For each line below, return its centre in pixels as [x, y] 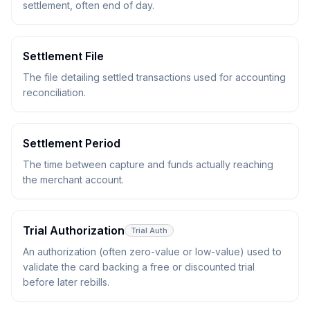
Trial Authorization [74, 230]
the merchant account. [73, 180]
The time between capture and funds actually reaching [148, 164]
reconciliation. [54, 92]
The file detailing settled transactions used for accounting [154, 77]
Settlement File [63, 56]
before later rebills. [66, 282]
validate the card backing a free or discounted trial [139, 267]
